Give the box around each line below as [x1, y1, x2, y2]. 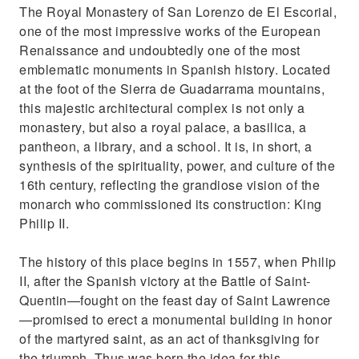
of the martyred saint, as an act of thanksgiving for [19, 329, 319, 348]
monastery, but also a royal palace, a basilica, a [19, 118, 307, 136]
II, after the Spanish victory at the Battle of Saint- [19, 272, 311, 290]
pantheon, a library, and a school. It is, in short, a [19, 137, 313, 155]
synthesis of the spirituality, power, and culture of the [19, 156, 335, 175]
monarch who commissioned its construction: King [19, 195, 322, 213]
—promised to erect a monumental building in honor [19, 310, 333, 329]
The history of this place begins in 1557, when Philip [19, 252, 337, 271]
